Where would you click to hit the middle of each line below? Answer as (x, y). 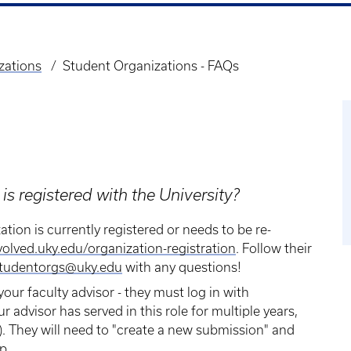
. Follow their (274, 248)
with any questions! (182, 267)
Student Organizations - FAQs (151, 66)
